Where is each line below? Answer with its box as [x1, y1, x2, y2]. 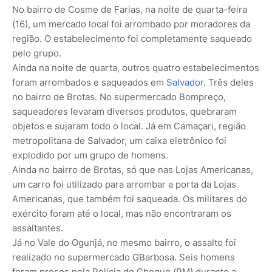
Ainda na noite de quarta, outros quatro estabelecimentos [12, 61, 259, 73]
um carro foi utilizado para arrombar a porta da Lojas [12, 178, 236, 190]
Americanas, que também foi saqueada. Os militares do [12, 192, 247, 205]
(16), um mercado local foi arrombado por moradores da [12, 18, 250, 30]
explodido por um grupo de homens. [12, 149, 168, 161]
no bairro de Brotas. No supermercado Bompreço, [12, 90, 226, 103]
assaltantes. [12, 222, 63, 234]
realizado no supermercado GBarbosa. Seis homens [12, 251, 235, 263]
